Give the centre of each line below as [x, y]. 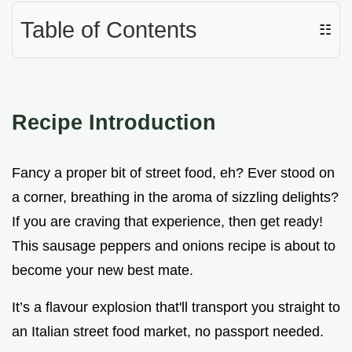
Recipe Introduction [114, 123]
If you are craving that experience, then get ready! [167, 222]
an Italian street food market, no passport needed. [168, 332]
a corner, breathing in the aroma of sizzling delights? [175, 198]
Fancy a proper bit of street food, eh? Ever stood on [173, 173]
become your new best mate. [103, 271]
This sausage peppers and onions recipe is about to [174, 246]
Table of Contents [109, 30]
